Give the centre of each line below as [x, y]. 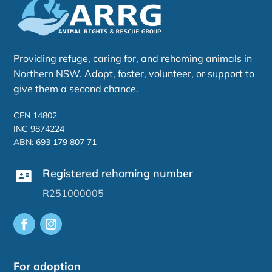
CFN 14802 [36, 116]
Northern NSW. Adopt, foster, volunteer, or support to [134, 74]
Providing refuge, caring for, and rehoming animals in [133, 59]
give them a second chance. [76, 89]
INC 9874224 [39, 129]
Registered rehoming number [117, 174]
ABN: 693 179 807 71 [55, 142]
